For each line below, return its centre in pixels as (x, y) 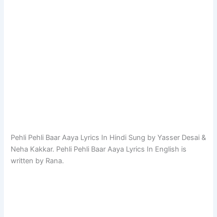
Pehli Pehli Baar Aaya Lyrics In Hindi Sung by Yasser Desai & (108, 138)
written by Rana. (38, 161)
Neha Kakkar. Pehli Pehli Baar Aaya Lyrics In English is (99, 149)
